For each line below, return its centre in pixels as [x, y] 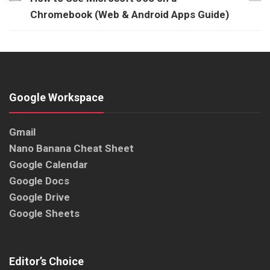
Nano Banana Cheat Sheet [71, 149]
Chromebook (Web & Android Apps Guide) [130, 15]
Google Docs [39, 181]
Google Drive [39, 197]
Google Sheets [44, 214]
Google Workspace [56, 98]
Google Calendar [49, 165]
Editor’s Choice [46, 262]
